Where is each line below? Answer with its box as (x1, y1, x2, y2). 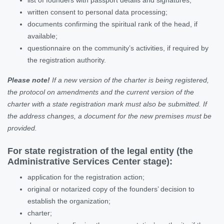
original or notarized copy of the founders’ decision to (27, 184, 194, 193)
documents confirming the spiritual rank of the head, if (27, 19, 197, 28)
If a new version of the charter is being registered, (50, 75, 209, 84)
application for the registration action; (27, 172, 144, 181)
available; (27, 31, 57, 40)
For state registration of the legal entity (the (7, 145, 193, 156)
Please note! (7, 75, 50, 84)
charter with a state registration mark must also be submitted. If (7, 99, 207, 108)
